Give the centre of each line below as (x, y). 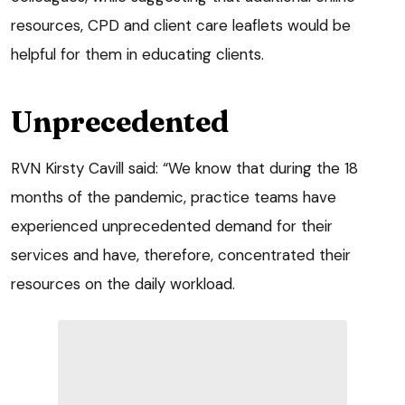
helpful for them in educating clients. (137, 54)
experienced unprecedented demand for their (172, 226)
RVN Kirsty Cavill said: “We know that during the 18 (184, 168)
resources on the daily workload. (123, 283)
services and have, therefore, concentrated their (181, 254)
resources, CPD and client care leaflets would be (181, 25)
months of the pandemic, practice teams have (174, 197)
